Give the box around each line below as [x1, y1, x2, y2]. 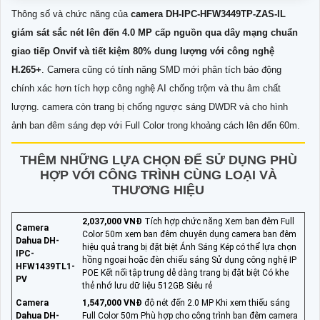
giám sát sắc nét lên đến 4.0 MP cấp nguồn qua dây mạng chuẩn [11, 27, 298, 39]
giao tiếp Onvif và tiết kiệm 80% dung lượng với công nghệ [11, 46, 274, 57]
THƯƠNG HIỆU [112, 183, 204, 198]
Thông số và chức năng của [11, 9, 131, 20]
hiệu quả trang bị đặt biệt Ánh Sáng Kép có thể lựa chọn [82, 242, 296, 253]
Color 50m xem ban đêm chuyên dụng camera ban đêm [82, 229, 296, 240]
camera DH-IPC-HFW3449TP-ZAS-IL [131, 9, 289, 20]
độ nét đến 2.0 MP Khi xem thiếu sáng [142, 298, 290, 309]
